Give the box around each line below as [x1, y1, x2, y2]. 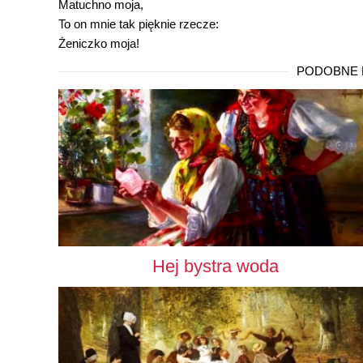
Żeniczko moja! [58, 36, 139, 51]
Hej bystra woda [152, 256, 280, 277]
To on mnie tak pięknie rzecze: [58, 17, 219, 32]
